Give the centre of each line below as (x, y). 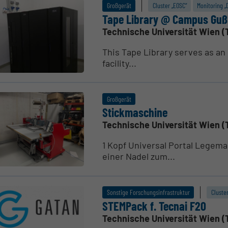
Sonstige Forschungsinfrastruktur (148, 192)
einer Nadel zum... (139, 156)
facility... (120, 63)
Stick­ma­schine (135, 112)
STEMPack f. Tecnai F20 (154, 206)
